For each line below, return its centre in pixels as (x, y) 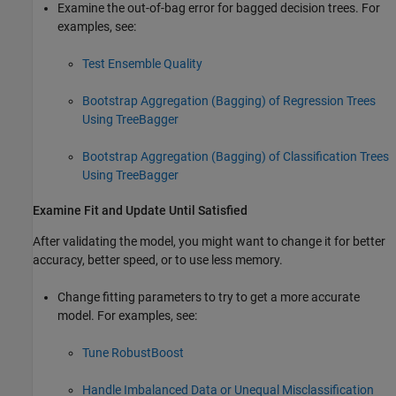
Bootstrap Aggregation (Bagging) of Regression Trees (229, 101)
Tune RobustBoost (133, 353)
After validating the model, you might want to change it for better (209, 242)
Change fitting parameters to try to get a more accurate (209, 297)
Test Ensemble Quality (142, 64)
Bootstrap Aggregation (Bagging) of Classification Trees (236, 157)
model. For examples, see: (127, 316)
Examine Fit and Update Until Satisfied (140, 211)
